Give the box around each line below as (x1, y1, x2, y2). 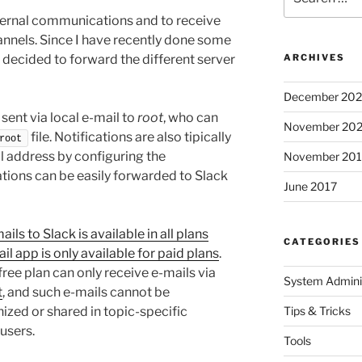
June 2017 (283, 179, 337, 193)
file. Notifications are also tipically (28, 128, 231, 145)
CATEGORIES (283, 235, 360, 247)
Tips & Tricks (283, 303, 351, 318)
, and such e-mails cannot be (2, 284, 170, 300)
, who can (163, 109, 218, 125)
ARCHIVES (283, 51, 345, 63)
